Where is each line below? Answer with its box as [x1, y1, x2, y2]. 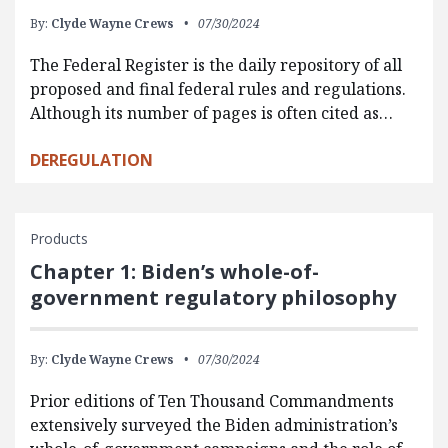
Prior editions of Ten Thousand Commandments [30, 390, 394, 412]
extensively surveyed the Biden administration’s [30, 414, 398, 436]
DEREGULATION [30, 149, 153, 171]
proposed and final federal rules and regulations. [30, 78, 406, 100]
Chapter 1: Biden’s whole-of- [30, 258, 319, 285]
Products [30, 229, 88, 248]
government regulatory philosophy [30, 284, 396, 311]
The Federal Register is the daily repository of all [30, 54, 402, 76]
